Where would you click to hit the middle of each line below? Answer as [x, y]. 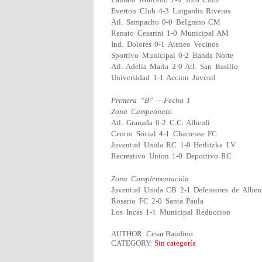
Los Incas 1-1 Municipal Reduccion [171, 212]
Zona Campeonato [142, 111]
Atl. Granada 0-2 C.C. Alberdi [161, 123]
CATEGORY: [133, 243]
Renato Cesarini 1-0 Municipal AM [170, 33]
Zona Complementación [150, 179]
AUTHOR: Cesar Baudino [152, 234]
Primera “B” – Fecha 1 [151, 100]
